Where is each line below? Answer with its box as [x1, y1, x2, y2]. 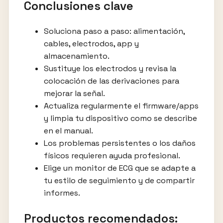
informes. [43, 188, 80, 199]
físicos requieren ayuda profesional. [43, 150, 180, 161]
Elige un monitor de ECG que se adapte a [43, 163, 196, 174]
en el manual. [43, 125, 93, 136]
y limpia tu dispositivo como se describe [43, 113, 197, 124]
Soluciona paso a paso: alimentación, [43, 26, 185, 37]
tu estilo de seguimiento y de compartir [43, 175, 195, 186]
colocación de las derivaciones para [43, 76, 179, 87]
